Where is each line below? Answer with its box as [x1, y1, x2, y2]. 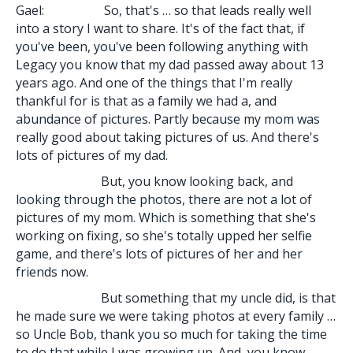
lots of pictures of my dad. [16, 146, 168, 164]
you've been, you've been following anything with [16, 37, 308, 55]
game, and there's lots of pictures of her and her [16, 244, 303, 262]
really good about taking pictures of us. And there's [16, 128, 319, 146]
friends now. [16, 262, 88, 281]
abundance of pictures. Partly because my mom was [16, 110, 320, 128]
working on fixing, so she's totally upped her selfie [16, 226, 312, 244]
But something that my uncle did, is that [16, 288, 336, 307]
